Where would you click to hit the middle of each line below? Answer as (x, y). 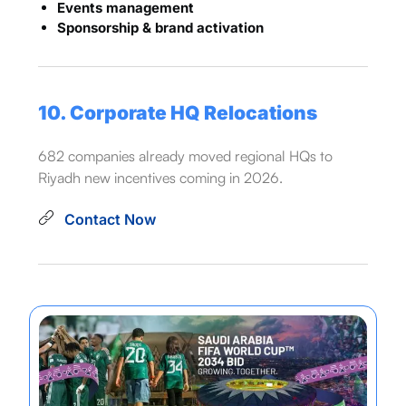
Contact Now (110, 219)
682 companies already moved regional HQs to (185, 155)
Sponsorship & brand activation (160, 27)
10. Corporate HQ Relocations (177, 112)
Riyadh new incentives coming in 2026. (160, 177)
